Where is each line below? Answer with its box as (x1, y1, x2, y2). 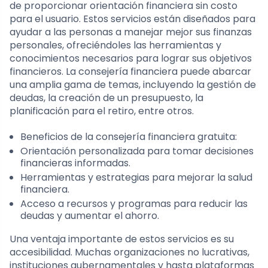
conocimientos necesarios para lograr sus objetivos (10, 51, 252, 66)
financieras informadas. (20, 156, 130, 170)
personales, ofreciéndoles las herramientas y (10, 38, 221, 53)
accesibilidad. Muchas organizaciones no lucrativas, (10, 245, 249, 260)
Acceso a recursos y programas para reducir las (20, 197, 248, 211)
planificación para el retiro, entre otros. (10, 104, 194, 118)
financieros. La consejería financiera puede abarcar (10, 65, 251, 79)
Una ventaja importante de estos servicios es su (10, 232, 234, 246)
